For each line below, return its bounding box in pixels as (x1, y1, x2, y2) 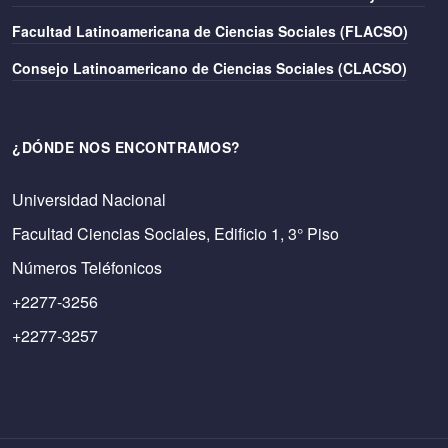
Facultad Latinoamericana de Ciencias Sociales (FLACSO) (12, 21, 408, 41)
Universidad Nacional (12, 188, 166, 211)
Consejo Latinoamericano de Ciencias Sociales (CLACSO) (12, 58, 407, 78)
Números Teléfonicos (12, 256, 162, 279)
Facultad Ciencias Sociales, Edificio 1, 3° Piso (12, 222, 339, 245)
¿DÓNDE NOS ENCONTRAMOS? (12, 137, 241, 157)
